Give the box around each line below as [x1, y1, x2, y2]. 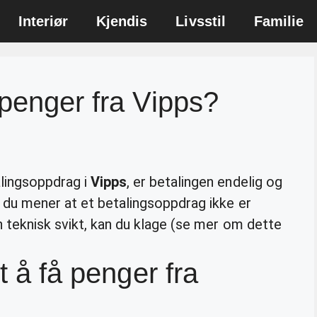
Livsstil [175, 13, 226, 29]
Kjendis [96, 13, 148, 29]
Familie [253, 13, 304, 29]
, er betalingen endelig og [127, 173, 282, 190]
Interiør [18, 13, 69, 29]
